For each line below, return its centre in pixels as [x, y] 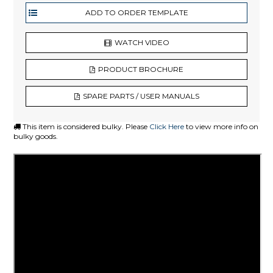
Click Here [167, 126]
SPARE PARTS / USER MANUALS [141, 96]
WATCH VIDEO [142, 42]
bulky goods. [36, 136]
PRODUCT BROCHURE [141, 69]
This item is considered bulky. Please [85, 126]
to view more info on [222, 126]
